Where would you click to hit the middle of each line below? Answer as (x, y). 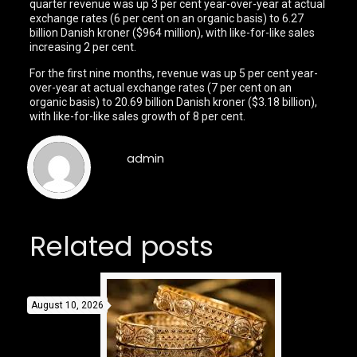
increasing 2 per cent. (83, 47)
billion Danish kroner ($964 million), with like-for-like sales (173, 32)
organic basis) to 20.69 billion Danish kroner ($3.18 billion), (174, 102)
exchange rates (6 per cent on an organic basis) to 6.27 (167, 18)
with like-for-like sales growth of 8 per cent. (138, 116)
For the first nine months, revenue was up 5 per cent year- (174, 73)
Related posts (121, 246)
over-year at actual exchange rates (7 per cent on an (161, 87)
